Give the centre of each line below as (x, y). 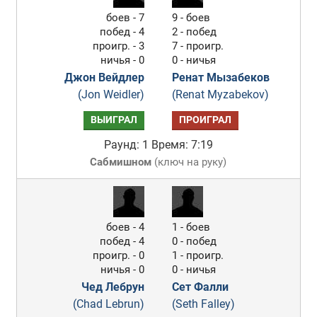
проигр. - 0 (119, 255)
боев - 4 (126, 227)
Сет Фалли (201, 287)
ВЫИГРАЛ (114, 120)
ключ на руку (191, 162)
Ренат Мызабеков (221, 77)
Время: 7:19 (182, 144)
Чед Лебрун (113, 287)
